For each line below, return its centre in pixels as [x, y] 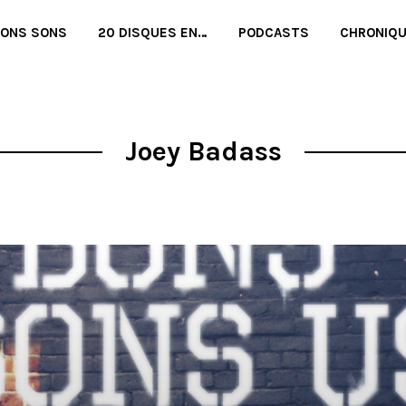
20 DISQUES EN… [153, 33]
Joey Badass [203, 151]
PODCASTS [274, 33]
